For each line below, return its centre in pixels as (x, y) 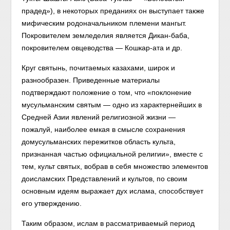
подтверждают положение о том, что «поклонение (107, 92)
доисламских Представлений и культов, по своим (105, 179)
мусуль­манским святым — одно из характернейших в (112, 105)
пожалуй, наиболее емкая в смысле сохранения (104, 129)
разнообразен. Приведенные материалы (91, 80)
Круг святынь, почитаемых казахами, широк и (99, 68)
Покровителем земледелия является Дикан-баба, (106, 35)
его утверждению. (52, 203)
